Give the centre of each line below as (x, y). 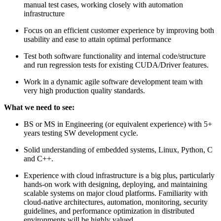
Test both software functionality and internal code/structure (115, 56)
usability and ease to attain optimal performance (97, 39)
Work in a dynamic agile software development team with (113, 81)
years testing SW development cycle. (81, 133)
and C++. (38, 158)
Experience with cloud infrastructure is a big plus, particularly (119, 175)
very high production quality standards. (84, 90)
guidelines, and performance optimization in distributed (109, 211)
